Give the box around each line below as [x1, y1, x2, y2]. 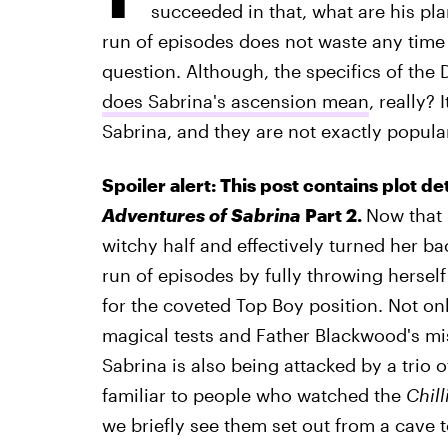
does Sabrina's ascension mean [101, 90, 369, 112]
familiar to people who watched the [101, 384, 406, 406]
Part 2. [300, 204, 366, 226]
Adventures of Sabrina [101, 204, 301, 226]
